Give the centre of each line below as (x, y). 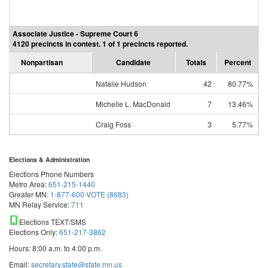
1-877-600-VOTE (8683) (89, 194)
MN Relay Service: (40, 204)
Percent (237, 62)
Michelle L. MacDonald (133, 104)
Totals (196, 62)
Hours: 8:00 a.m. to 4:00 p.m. (55, 248)
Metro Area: (29, 184)
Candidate (133, 62)
